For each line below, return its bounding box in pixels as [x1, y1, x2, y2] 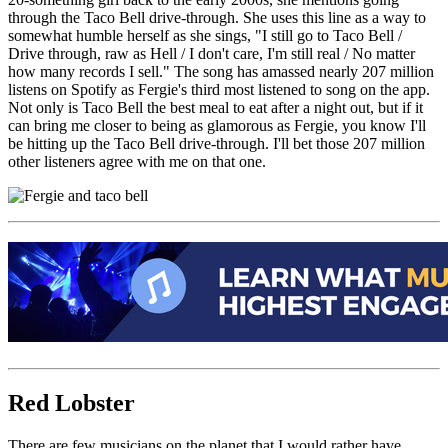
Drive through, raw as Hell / [8, 44, 189, 62]
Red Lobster [8, 390, 135, 417]
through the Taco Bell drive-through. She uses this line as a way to [8, 8, 426, 26]
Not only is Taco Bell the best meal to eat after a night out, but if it [8, 98, 423, 116]
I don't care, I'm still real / [189, 44, 352, 62]
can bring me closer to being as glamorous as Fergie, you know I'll [8, 116, 426, 134]
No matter [352, 44, 415, 62]
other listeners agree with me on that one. [8, 152, 266, 170]
